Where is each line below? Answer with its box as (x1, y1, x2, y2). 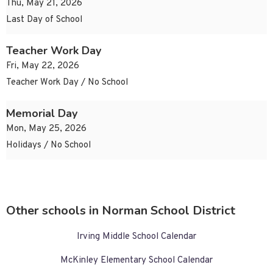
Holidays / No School (6, 140, 91, 152)
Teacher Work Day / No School (6, 77, 128, 89)
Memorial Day (6, 106, 77, 121)
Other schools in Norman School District (6, 202, 235, 219)
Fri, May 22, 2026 (6, 60, 79, 73)
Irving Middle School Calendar (77, 231, 196, 243)
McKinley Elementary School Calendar (60, 255, 213, 267)
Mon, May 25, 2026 (6, 123, 87, 135)
